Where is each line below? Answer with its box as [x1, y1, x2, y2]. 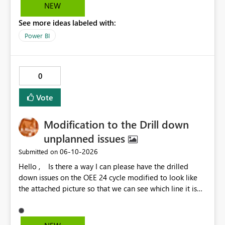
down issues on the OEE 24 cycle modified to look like [19, 172, 197, 183]
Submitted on [19, 147, 58, 156]
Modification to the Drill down [44, 117, 189, 132]
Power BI [25, 31, 50, 40]
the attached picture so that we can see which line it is [19, 183, 124, 194]
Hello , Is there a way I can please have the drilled [19, 161, 44, 172]
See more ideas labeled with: [19, 18, 116, 28]
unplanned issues [44, 131, 128, 146]
